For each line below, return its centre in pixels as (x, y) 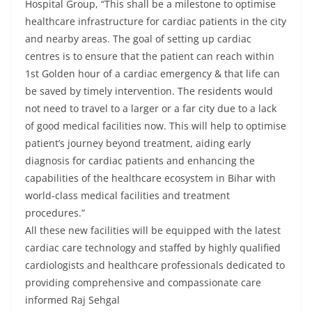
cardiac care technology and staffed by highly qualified (153, 248)
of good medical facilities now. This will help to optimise (156, 126)
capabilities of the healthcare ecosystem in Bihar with (150, 178)
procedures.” (55, 213)
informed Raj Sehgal (72, 300)
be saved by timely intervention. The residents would (149, 91)
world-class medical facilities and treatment (127, 196)
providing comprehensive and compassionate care (143, 283)
